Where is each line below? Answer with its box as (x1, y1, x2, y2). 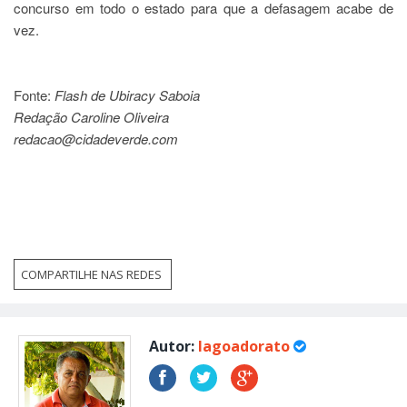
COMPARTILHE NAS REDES (21, 266, 164, 283)
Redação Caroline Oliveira (14, 107, 169, 126)
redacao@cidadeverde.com (14, 129, 178, 148)
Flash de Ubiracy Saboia (55, 85, 200, 104)
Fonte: (14, 85, 55, 104)
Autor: (149, 336, 198, 356)
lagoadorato (198, 336, 290, 356)
